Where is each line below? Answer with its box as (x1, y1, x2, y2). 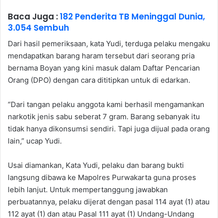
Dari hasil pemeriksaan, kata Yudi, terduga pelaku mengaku (8, 39, 210, 49)
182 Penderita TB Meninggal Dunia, (60, 10, 205, 22)
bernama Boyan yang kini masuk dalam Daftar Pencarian (8, 63, 200, 73)
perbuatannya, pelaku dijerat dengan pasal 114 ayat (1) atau (8, 197, 210, 207)
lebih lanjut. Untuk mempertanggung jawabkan (8, 185, 168, 195)
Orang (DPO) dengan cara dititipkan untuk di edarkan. (8, 75, 190, 85)
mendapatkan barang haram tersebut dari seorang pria (8, 51, 195, 61)
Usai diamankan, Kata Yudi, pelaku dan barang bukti (8, 161, 184, 170)
